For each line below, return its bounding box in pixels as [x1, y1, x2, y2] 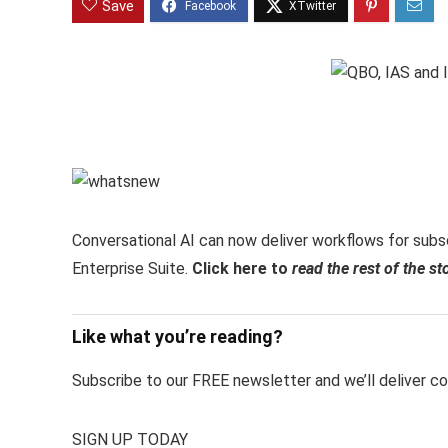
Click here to [192, 259, 292, 279]
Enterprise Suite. [72, 259, 192, 279]
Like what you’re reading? [72, 326, 283, 348]
